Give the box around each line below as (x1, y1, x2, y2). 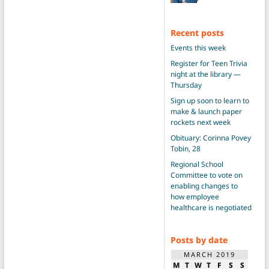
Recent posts (170, 26, 224, 38)
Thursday (170, 79, 202, 90)
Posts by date (170, 234, 228, 246)
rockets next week (170, 116, 231, 127)
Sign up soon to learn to (170, 95, 249, 106)
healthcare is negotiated (170, 202, 252, 213)
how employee (170, 191, 219, 202)
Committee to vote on (170, 169, 243, 180)
